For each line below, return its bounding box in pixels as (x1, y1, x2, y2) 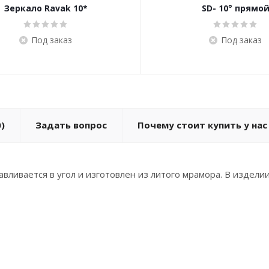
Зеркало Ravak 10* (4, 2, 88, 14)
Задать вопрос (35, 119, 107, 131)
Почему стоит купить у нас (138, 119, 267, 131)
